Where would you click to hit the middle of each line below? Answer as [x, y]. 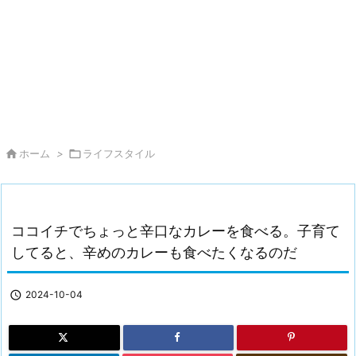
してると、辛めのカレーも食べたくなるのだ [154, 252]
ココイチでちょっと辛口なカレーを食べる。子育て [176, 231]
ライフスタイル [119, 153]
